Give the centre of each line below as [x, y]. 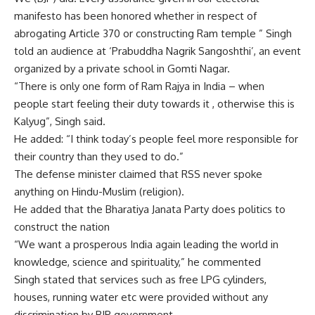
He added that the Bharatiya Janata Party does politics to [150, 210]
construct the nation [62, 227]
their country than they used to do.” [99, 157]
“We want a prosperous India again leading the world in [146, 245]
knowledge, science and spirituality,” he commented [137, 262]
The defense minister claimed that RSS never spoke [138, 174]
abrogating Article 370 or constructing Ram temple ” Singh [153, 34]
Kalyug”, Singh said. [60, 122]
